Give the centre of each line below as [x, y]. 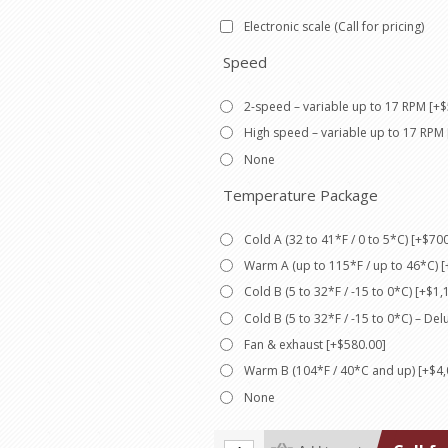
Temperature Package [300, 194]
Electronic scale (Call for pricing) [334, 26]
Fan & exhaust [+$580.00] [315, 345]
